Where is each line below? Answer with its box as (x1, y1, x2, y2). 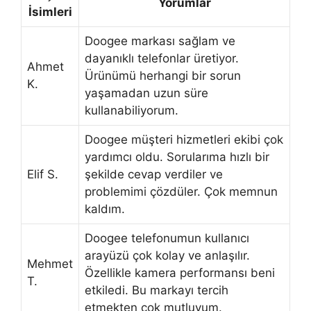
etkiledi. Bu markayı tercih (85, 283, 228, 297)
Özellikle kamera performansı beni (85, 265, 275, 280)
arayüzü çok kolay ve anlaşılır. (85, 248, 250, 262)
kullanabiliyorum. (85, 103, 178, 117)
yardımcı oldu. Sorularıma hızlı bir (85, 149, 269, 164)
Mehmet (27, 256, 73, 271)
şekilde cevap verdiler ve (85, 167, 223, 181)
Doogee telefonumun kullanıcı (85, 230, 249, 245)
